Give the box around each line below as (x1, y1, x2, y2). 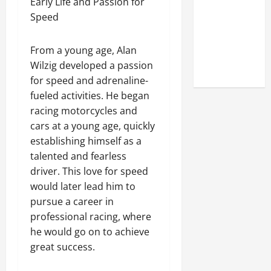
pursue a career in (30, 194, 114, 208)
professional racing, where (30, 209, 151, 223)
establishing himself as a (30, 134, 142, 148)
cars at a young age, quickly (30, 119, 155, 132)
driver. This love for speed (30, 164, 148, 178)
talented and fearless (30, 149, 126, 163)
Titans (205, 45, 229, 59)
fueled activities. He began (30, 88, 149, 102)
